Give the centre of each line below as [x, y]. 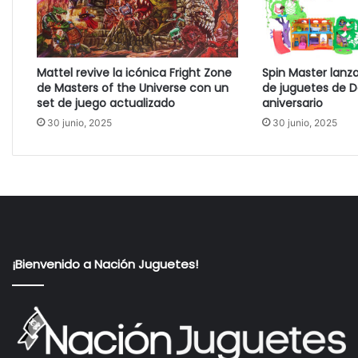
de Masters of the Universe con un [133, 88]
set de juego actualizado [106, 103]
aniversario [292, 103]
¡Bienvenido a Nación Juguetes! [105, 264]
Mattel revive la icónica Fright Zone [134, 72]
